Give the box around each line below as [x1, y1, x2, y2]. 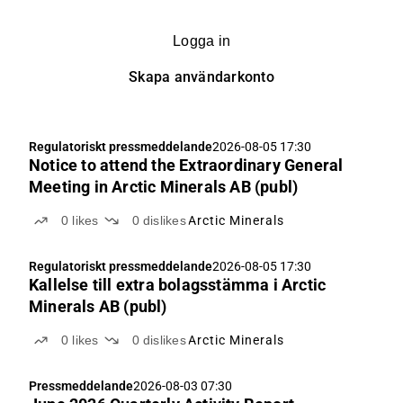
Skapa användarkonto [129, 68, 274, 85]
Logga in [173, 33, 230, 49]
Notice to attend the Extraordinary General [29, 156, 344, 175]
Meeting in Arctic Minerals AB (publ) [29, 177, 299, 196]
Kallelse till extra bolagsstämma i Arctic [29, 275, 327, 294]
